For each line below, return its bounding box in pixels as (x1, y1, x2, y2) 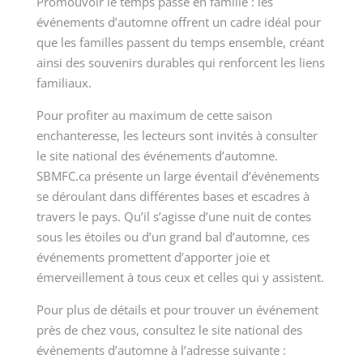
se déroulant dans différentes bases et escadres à (36, 188, 310, 205)
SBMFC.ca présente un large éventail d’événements (36, 168, 319, 185)
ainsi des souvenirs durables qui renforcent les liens (36, 54, 325, 71)
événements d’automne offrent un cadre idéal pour (36, 14, 321, 31)
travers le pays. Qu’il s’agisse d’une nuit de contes (36, 208, 311, 225)
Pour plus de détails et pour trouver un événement (36, 301, 318, 318)
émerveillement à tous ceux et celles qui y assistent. (36, 269, 324, 286)
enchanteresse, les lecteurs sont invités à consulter (36, 127, 318, 144)
